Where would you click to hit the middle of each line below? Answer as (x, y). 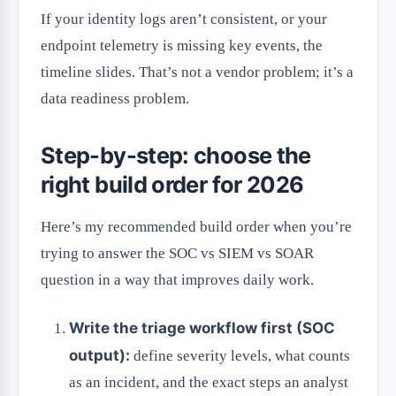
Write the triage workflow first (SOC (202, 328)
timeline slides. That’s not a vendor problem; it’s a (197, 72)
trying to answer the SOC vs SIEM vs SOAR (177, 254)
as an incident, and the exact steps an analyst (209, 383)
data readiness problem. (115, 99)
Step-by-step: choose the (176, 156)
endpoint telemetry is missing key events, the (182, 46)
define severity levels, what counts (240, 356)
